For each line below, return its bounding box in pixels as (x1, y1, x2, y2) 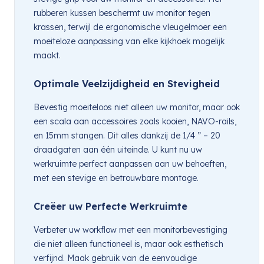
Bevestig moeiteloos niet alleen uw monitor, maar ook (34, 101, 240, 113)
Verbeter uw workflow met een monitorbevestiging (34, 224, 227, 235)
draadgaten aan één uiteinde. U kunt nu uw (34, 144, 202, 155)
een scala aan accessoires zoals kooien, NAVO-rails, (34, 115, 236, 127)
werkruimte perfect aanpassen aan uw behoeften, (34, 158, 226, 169)
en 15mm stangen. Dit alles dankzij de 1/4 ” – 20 (34, 130, 220, 141)
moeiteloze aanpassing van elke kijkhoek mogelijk (34, 35, 225, 47)
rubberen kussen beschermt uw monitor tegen (34, 7, 210, 18)
